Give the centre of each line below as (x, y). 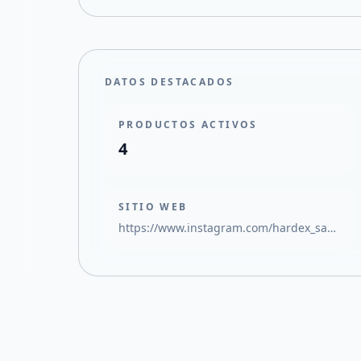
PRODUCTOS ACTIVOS (188, 124)
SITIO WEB (153, 207)
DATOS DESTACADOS (170, 82)
